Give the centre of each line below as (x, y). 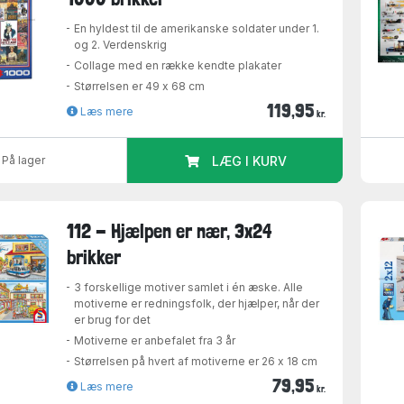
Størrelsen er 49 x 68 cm (140, 87)
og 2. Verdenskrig (121, 45)
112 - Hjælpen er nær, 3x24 (170, 230)
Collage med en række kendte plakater (178, 66)
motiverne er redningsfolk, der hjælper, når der (197, 303)
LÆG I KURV (249, 161)
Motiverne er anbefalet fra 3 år (155, 340)
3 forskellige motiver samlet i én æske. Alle (189, 287)
